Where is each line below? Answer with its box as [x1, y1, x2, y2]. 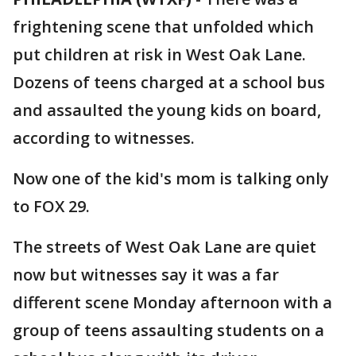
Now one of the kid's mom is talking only [13, 168, 329, 189]
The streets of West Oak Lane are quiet [13, 236, 316, 257]
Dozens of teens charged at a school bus [13, 72, 325, 93]
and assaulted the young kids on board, [13, 99, 321, 121]
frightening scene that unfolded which [13, 16, 314, 37]
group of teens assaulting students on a [13, 319, 324, 341]
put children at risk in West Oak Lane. [13, 44, 306, 65]
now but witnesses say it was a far [13, 264, 279, 285]
